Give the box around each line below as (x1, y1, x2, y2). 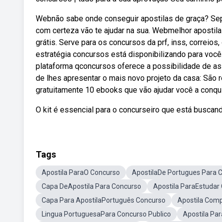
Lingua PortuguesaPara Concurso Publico (42, 210, 171, 218)
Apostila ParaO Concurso (42, 168, 120, 176)
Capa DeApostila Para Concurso (42, 182, 141, 190)
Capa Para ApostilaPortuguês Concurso (42, 196, 166, 204)
